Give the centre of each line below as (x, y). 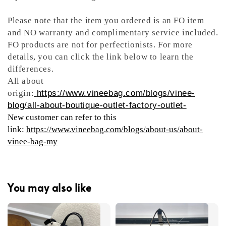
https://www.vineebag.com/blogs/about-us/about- (115, 129)
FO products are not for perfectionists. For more (100, 44)
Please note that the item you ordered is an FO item (106, 20)
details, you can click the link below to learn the (101, 56)
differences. (31, 69)
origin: (21, 93)
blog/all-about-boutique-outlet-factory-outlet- (97, 105)
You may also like (50, 188)
